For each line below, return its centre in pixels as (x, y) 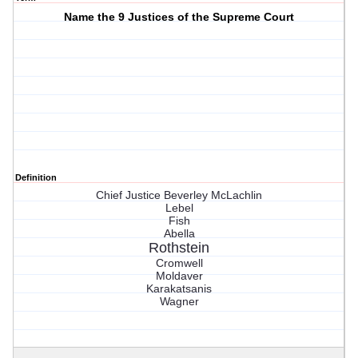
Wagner (179, 302)
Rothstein (179, 248)
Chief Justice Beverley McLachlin (179, 195)
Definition (36, 178)
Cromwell (179, 263)
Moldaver (179, 276)
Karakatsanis (179, 289)
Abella (179, 234)
